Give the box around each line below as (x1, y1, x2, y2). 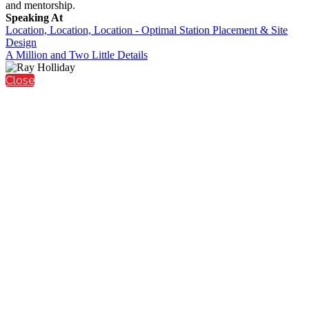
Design (6, 36, 37, 48)
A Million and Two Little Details (6, 48, 148, 61)
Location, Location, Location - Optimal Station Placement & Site (6, 23, 288, 36)
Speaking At (6, 11, 63, 23)
